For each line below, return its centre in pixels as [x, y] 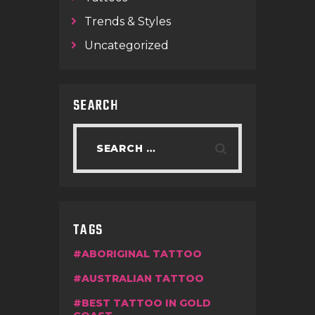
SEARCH [96, 107]
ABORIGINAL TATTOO [142, 253]
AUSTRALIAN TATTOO [143, 278]
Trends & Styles [128, 22]
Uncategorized [127, 46]
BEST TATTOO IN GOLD [146, 303]
